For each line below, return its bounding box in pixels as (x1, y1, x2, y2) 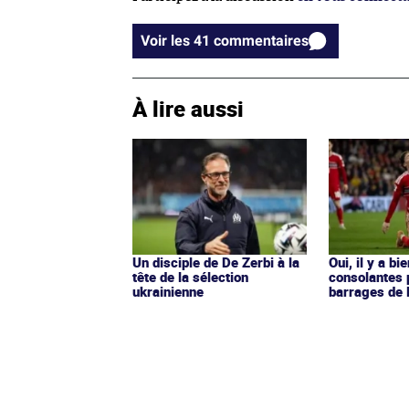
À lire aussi (132, 94, 244, 124)
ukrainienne (132, 282, 204, 301)
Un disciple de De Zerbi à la (132, 253, 299, 272)
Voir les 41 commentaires (214, 32, 309, 50)
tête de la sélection (132, 267, 248, 287)
